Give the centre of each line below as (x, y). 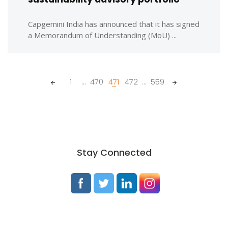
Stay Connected (114, 152)
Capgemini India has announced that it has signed (114, 24)
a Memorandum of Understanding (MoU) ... (102, 35)
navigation (30, 90)
